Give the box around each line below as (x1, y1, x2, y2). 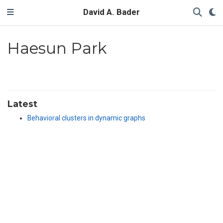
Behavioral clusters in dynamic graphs (27, 114, 145, 122)
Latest (7, 99, 37, 110)
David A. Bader (83, 7, 140, 17)
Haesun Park (6, 38, 107, 58)
